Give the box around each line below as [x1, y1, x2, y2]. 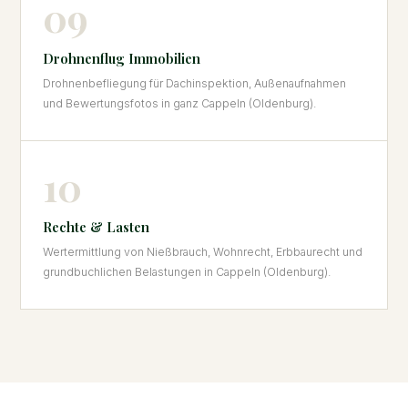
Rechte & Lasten [43, 218, 150, 237]
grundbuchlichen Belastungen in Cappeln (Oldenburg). [43, 265, 331, 280]
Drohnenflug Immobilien [43, 48, 201, 67]
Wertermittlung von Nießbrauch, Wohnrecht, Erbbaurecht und [43, 245, 363, 260]
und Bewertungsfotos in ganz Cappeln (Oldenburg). [43, 96, 317, 110]
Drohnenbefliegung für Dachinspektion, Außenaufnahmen [43, 76, 347, 90]
